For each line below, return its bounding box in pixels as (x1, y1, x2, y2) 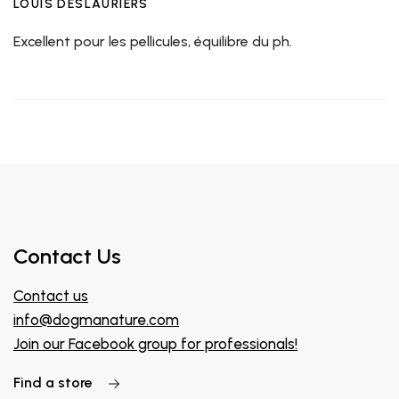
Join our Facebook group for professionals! (13, 334, 297, 353)
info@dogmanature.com (13, 310, 179, 329)
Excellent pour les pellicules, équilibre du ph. (13, 32, 292, 50)
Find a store (13, 373, 96, 391)
